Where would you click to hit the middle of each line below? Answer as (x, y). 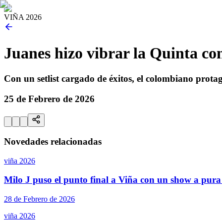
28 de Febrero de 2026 (39, 199)
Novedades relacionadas (53, 142)
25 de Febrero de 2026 (49, 99)
